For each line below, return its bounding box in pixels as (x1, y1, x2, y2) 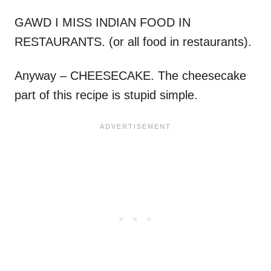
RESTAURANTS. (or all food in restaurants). (15, 35, 252, 49)
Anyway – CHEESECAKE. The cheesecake (15, 69, 246, 83)
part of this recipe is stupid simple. (15, 88, 198, 102)
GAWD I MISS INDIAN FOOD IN (15, 16, 191, 30)
